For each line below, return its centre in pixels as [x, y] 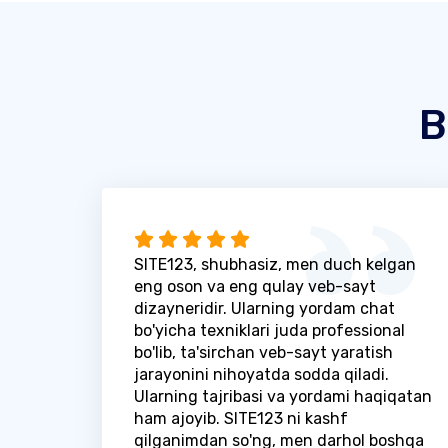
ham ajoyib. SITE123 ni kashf [241, 418]
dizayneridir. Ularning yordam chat [264, 308]
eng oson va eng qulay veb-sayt [255, 286]
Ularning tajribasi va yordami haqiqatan [283, 396]
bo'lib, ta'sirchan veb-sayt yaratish [263, 352]
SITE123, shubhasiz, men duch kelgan [275, 264]
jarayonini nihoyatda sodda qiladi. [261, 374]
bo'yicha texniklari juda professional [269, 330]
